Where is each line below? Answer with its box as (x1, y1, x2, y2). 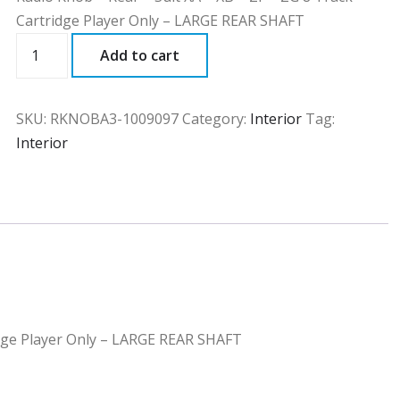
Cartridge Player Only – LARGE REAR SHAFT (16, 11, 305, 30)
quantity (15, 58, 79, 78)
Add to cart (100, 46, 180, 65)
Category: (182, 109, 251, 129)
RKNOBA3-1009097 (50, 109, 179, 129)
